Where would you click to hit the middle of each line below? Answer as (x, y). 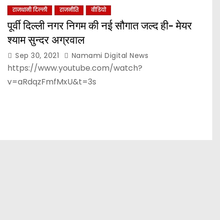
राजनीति (69, 10)
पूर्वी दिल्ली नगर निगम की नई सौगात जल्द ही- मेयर (100, 26)
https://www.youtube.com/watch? (75, 68)
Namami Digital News (109, 55)
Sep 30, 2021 (38, 55)
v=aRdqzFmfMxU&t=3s (52, 82)
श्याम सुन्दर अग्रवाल (46, 40)
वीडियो (98, 10)
